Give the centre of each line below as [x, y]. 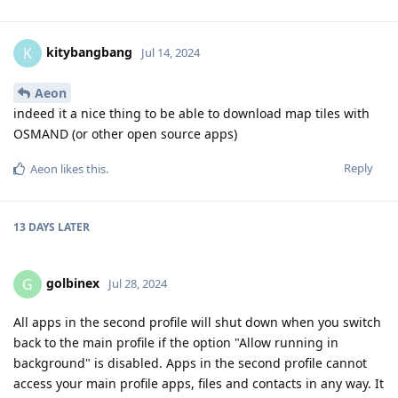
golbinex [73, 283]
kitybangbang [89, 52]
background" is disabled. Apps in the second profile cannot [190, 362]
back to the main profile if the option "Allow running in [176, 342]
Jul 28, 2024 [138, 283]
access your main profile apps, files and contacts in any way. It [199, 383]
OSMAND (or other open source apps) [125, 133]
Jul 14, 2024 [171, 52]
